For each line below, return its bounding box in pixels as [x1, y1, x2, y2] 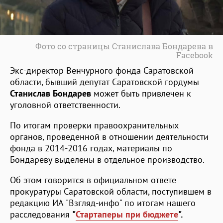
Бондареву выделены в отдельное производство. [10, 153, 205, 165]
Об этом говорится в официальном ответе [10, 174, 176, 186]
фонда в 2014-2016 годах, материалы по [10, 142, 172, 154]
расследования [10, 208, 72, 220]
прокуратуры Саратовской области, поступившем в [10, 185, 212, 197]
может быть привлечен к [91, 87, 191, 99]
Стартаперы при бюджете [76, 208, 178, 220]
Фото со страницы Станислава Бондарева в [35, 40, 213, 51]
